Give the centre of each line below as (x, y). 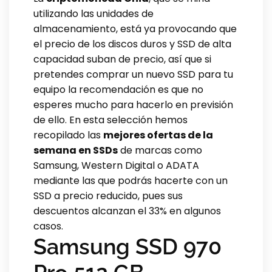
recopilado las (68, 135)
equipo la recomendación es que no (118, 89)
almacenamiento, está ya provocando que (135, 29)
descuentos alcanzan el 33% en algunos (127, 211)
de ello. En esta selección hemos (110, 120)
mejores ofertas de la (158, 135)
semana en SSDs (76, 150)
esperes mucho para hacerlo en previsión (133, 104)
